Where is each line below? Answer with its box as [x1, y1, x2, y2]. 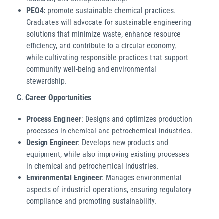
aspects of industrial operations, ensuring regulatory [26, 184, 192, 194]
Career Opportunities [25, 92, 91, 102]
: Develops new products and [78, 137, 168, 147]
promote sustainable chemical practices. [45, 5, 175, 15]
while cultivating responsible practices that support [26, 52, 188, 62]
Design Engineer [26, 137, 78, 147]
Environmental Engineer [26, 173, 102, 182]
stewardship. [26, 76, 66, 86]
